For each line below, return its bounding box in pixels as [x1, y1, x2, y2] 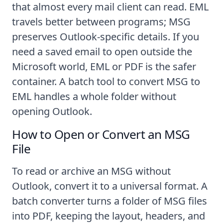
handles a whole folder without [31, 89, 176, 103]
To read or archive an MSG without [12, 164, 171, 178]
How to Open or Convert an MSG [12, 125, 190, 142]
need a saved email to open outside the [12, 44, 192, 58]
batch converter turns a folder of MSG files [12, 194, 207, 208]
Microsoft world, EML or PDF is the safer [12, 59, 196, 73]
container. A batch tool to [12, 74, 129, 88]
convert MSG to [129, 74, 200, 88]
